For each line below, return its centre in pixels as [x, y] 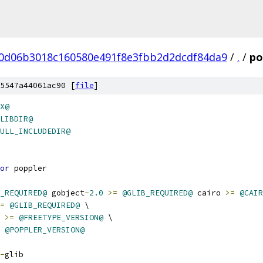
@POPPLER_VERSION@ [45, 230]
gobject [66, 193]
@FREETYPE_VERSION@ [61, 218]
